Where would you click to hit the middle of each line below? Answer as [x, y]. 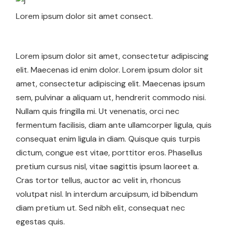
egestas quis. [41, 222]
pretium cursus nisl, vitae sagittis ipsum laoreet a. [108, 167]
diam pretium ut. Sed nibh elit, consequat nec [101, 208]
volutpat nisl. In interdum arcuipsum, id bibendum [107, 194]
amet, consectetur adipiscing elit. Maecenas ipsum [111, 84]
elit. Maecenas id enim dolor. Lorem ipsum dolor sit [110, 70]
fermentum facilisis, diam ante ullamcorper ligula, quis [114, 125]
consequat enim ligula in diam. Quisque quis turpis [108, 139]
